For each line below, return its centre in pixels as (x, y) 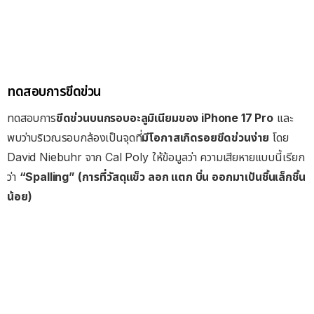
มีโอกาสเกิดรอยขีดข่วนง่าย (206, 137)
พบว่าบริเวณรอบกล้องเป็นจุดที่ (75, 137)
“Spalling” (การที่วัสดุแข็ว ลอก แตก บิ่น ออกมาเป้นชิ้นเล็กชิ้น (162, 176)
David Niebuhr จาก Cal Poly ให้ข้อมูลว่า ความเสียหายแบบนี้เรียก (156, 157)
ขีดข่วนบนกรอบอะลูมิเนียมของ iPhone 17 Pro (164, 117)
